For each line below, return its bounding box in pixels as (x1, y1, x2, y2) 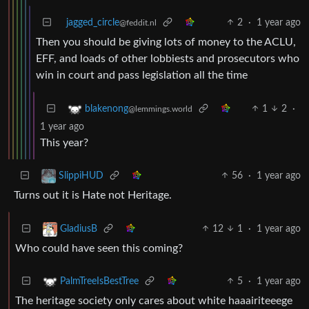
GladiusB (60, 223, 97, 234)
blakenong (85, 103, 128, 114)
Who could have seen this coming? (15, 242, 183, 254)
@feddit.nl (119, 18, 157, 27)
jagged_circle (66, 17, 119, 28)
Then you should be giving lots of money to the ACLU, (36, 36, 296, 48)
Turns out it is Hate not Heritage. (14, 189, 172, 201)
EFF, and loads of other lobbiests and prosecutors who (36, 52, 299, 64)
